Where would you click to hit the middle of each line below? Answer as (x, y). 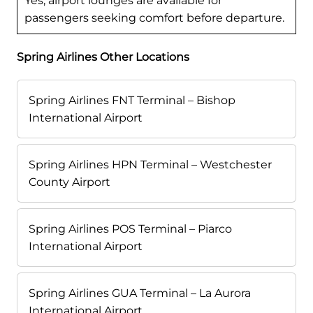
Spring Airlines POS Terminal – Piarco (130, 228)
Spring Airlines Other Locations (103, 57)
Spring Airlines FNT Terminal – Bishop (132, 100)
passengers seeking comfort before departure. (154, 17)
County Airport (70, 182)
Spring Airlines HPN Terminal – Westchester (150, 164)
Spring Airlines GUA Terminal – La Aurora (140, 293)
